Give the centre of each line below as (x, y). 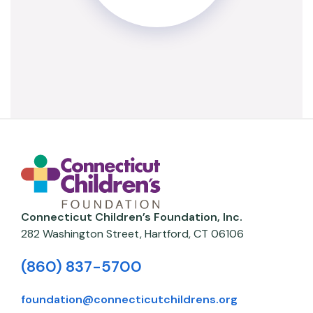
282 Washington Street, (83, 234)
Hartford (167, 234)
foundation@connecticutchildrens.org (129, 300)
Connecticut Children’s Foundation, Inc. (132, 217)
